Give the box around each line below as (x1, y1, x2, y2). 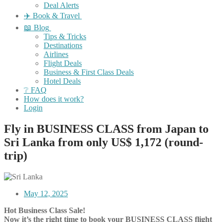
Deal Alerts (44, 1, 79, 9)
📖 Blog (24, 23, 49, 32)
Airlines (44, 50, 68, 58)
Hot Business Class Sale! (4, 206, 85, 215)
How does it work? (24, 95, 84, 103)
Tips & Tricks (44, 32, 86, 41)
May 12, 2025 (24, 189, 68, 198)
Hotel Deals (44, 77, 81, 85)
